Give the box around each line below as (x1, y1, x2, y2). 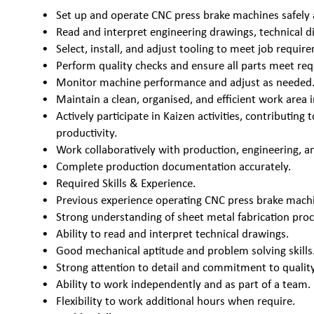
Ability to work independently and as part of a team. (56, 276, 311, 292)
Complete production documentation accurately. (56, 158, 292, 175)
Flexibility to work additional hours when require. (56, 293, 296, 309)
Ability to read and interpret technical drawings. (56, 226, 289, 242)
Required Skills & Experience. (56, 175, 196, 191)
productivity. (56, 125, 118, 141)
